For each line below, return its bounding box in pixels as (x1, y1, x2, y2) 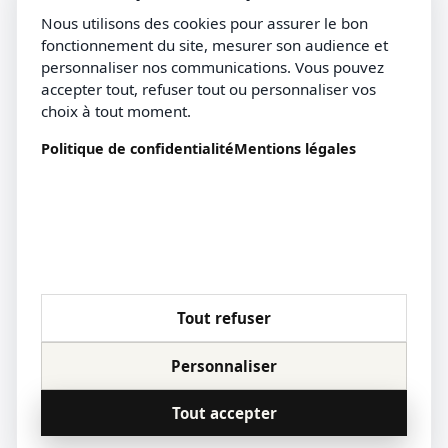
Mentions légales (234, 139, 356, 158)
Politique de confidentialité (41, 139, 234, 158)
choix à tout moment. (41, 101, 191, 121)
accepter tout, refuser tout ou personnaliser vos (41, 79, 376, 99)
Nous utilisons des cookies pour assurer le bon (41, 13, 368, 33)
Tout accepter (171, 403, 277, 423)
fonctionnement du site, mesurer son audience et (41, 35, 388, 55)
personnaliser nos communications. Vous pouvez (41, 57, 384, 77)
